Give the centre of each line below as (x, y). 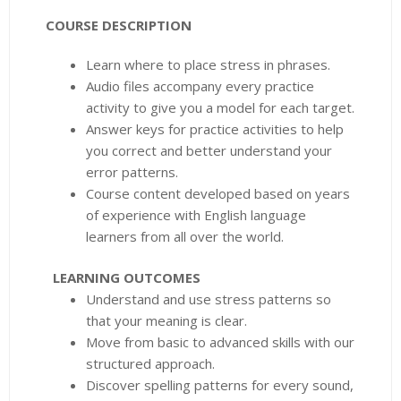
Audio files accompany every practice (200, 85)
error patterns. (132, 171)
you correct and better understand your (209, 150)
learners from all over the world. (185, 236)
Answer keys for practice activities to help (215, 128)
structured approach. (150, 364)
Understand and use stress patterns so (209, 299)
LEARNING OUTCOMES (127, 278)
